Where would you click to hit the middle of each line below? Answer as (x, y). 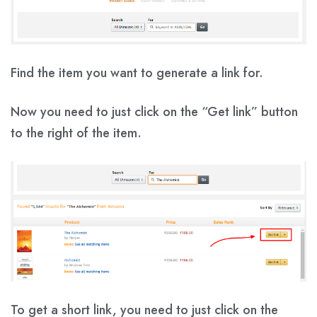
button (279, 112)
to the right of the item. (76, 133)
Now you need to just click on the (106, 112)
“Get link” (231, 112)
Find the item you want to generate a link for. (137, 73)
